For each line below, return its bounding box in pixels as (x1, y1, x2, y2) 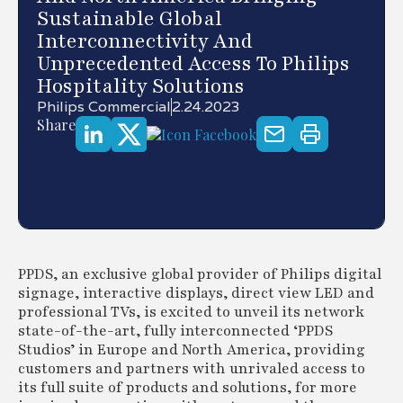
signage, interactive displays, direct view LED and (18, 283, 374, 303)
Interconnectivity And (37, 28, 253, 55)
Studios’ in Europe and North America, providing (18, 340, 365, 360)
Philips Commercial (37, 97, 171, 116)
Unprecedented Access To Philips (37, 50, 350, 77)
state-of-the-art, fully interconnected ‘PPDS (18, 321, 333, 341)
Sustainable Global (37, 5, 222, 32)
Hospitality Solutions (37, 73, 245, 100)
